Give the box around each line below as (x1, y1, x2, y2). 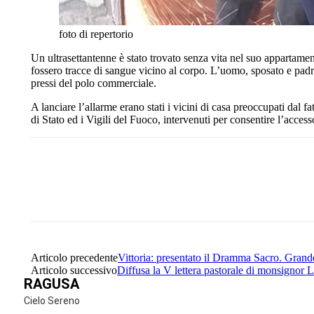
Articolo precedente (31, 251, 118, 264)
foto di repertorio (59, 27, 133, 40)
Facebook (162, 186, 197, 197)
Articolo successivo (31, 264, 117, 276)
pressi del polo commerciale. (31, 76, 156, 89)
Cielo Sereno (24, 294, 80, 306)
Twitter (241, 186, 266, 197)
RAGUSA (24, 275, 79, 292)
